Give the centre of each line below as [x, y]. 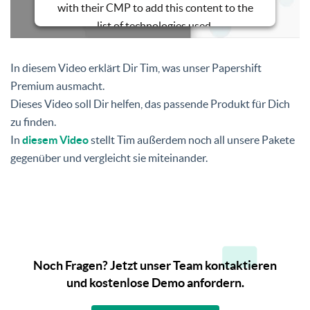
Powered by [109, 42]
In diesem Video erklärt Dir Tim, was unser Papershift [136, 68]
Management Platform [155, 57]
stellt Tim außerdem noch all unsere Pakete [192, 140]
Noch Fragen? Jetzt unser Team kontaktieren [155, 266]
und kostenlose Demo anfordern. [155, 283]
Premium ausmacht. [57, 86]
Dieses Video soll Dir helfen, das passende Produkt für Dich [150, 104]
